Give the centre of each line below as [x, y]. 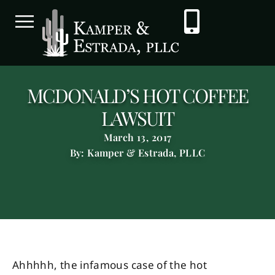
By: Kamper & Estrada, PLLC [137, 153]
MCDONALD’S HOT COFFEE [137, 95]
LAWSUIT [137, 118]
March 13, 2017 [137, 137]
